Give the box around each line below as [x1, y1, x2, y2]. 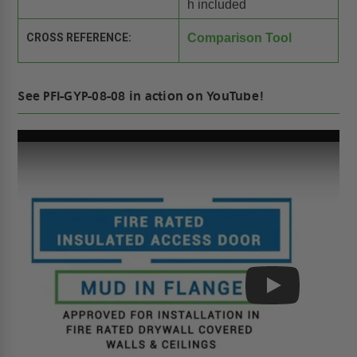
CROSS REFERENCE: [26, 30, 132, 44]
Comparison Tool [186, 30, 292, 45]
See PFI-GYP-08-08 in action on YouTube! [18, 88, 265, 104]
